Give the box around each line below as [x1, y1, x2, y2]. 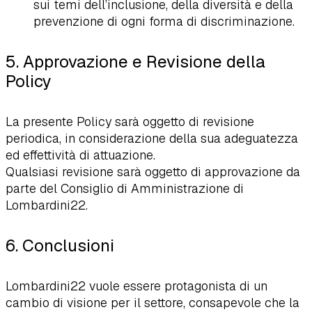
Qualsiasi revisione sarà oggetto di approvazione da [6, 163, 300, 180]
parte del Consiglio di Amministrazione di [6, 180, 244, 196]
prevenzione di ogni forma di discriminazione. [33, 13, 295, 30]
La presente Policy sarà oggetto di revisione [6, 113, 254, 130]
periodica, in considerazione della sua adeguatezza [6, 130, 298, 146]
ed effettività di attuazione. [6, 146, 155, 163]
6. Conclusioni [6, 234, 114, 256]
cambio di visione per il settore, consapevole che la [6, 294, 299, 311]
